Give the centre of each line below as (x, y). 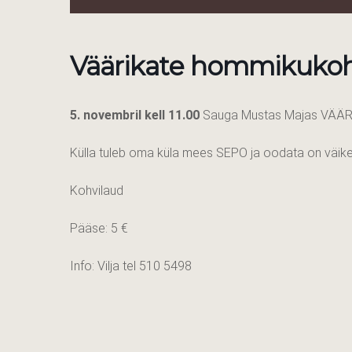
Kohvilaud (97, 191)
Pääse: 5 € (99, 229)
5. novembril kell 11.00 (135, 115)
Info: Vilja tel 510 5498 (131, 266)
